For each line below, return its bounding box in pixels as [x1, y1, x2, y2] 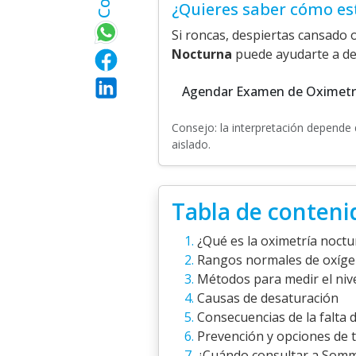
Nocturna [172, 45, 232, 63]
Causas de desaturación [197, 289, 339, 307]
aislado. [172, 137, 211, 152]
